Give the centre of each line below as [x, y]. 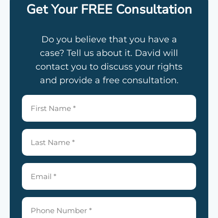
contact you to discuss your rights [109, 67]
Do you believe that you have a [109, 40]
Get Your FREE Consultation [109, 10]
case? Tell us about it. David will [109, 53]
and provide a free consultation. [109, 81]
